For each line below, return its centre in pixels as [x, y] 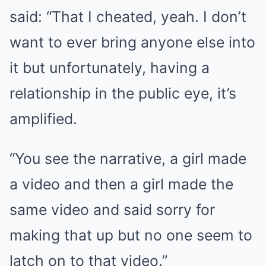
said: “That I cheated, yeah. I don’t [128, 17]
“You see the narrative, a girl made [128, 159]
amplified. [43, 119]
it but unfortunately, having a [110, 68]
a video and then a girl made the [121, 184]
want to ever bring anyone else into [132, 42]
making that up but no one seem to [131, 235]
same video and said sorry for [112, 210]
